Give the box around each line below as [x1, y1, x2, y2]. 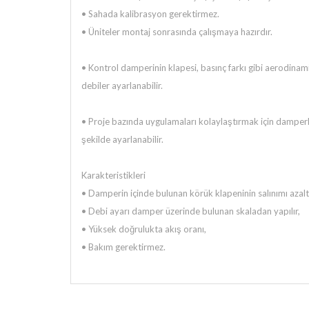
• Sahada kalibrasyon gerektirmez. [81, 8, 219, 19]
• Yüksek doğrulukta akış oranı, [81, 223, 206, 235]
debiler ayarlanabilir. [81, 80, 163, 91]
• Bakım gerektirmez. [81, 241, 166, 252]
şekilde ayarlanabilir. [81, 134, 163, 145]
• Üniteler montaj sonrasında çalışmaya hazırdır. [81, 26, 272, 37]
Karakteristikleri [81, 170, 146, 181]
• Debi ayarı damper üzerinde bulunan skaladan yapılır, [81, 206, 300, 217]
